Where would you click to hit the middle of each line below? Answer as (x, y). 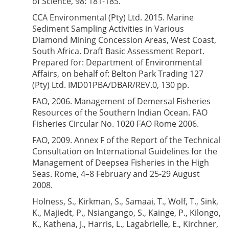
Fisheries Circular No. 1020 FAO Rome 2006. (116, 124)
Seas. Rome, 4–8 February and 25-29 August (116, 174)
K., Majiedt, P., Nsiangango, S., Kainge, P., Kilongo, (127, 213)
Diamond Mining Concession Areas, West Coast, (124, 40)
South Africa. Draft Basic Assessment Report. (118, 51)
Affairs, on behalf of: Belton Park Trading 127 (118, 74)
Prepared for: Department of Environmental (117, 62)
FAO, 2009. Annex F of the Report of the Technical (126, 140)
